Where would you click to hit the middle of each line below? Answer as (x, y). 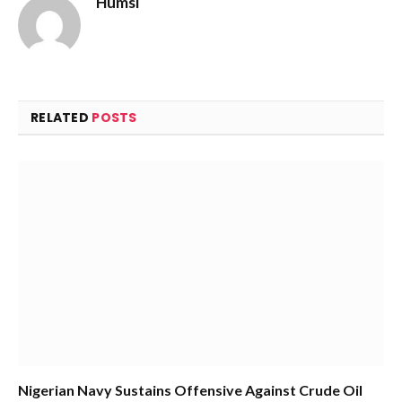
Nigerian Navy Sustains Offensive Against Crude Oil (190, 390)
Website (128, 31)
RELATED (61, 117)
